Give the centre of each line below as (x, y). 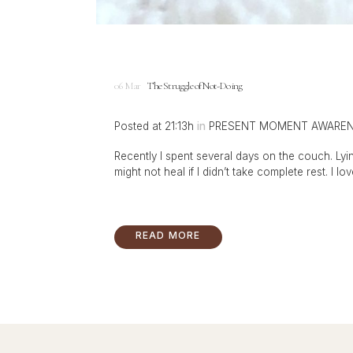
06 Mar (128, 86)
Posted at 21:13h (154, 126)
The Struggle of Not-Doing (195, 86)
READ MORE (168, 236)
